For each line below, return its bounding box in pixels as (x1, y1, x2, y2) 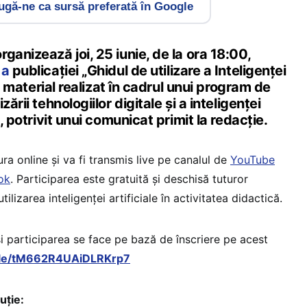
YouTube (230, 153, 275, 167)
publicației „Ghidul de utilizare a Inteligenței (9, 62, 286, 79)
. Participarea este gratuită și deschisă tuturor (10, 172, 248, 186)
